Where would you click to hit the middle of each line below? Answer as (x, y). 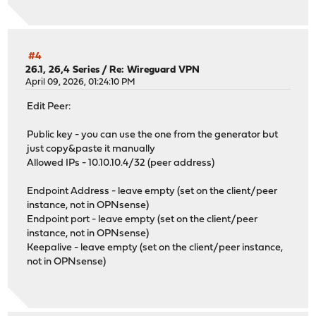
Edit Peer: (49, 107)
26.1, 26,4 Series (63, 71)
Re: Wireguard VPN (155, 71)
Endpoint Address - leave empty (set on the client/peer (152, 191)
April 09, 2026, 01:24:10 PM (81, 83)
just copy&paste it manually (91, 149)
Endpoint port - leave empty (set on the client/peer (142, 219)
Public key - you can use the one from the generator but (153, 135)
